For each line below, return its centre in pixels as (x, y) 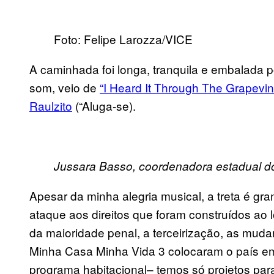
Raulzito (51, 106)
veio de (79, 87)
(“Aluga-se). (104, 106)
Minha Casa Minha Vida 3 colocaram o (133, 251)
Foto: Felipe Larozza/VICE (123, 39)
